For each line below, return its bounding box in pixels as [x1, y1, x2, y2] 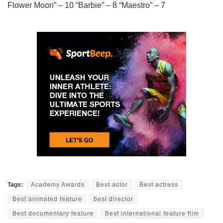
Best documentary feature [12, 210, 94, 217]
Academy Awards [31, 181, 85, 188]
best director [94, 195, 133, 203]
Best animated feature [12, 195, 82, 203]
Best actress [139, 181, 178, 188]
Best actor [96, 181, 128, 188]
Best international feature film [105, 210, 199, 217]
